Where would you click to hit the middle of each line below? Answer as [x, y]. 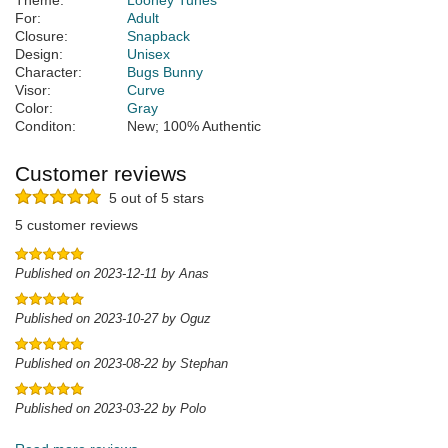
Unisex [148, 54]
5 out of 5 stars [152, 198]
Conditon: [45, 126]
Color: [34, 108]
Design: [39, 54]
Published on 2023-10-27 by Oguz [113, 319]
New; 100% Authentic [194, 126]
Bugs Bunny [165, 72]
